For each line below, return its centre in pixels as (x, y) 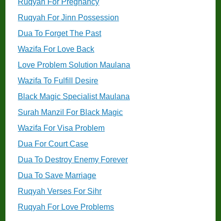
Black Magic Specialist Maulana (74, 97)
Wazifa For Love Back (56, 49)
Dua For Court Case (53, 144)
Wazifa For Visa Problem (61, 128)
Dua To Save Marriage (57, 176)
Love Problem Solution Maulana (74, 65)
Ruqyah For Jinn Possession (69, 18)
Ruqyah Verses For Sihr (60, 191)
